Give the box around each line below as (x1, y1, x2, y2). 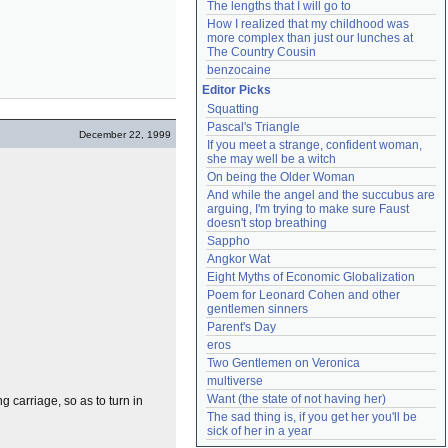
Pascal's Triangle (207, 120, 300, 134)
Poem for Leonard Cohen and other (207, 288, 400, 302)
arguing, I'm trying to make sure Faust (207, 202, 409, 216)
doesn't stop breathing (207, 216, 327, 230)
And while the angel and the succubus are (207, 188, 435, 202)
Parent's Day (207, 320, 276, 334)
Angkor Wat (207, 252, 270, 266)
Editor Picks (202, 83, 271, 97)
